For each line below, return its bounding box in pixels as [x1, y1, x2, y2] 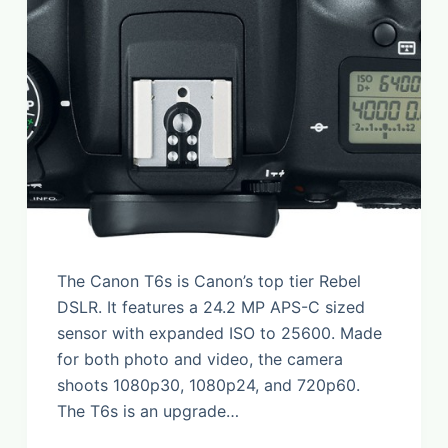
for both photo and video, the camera [56, 349, 343, 370]
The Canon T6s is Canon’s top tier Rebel [56, 271, 361, 292]
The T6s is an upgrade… [56, 401, 239, 422]
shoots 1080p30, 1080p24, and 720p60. [56, 375, 360, 396]
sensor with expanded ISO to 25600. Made [56, 323, 382, 344]
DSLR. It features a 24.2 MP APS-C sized [56, 297, 365, 318]
